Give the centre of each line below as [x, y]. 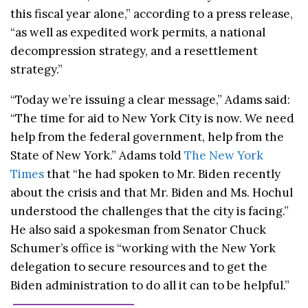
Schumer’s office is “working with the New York [143, 248]
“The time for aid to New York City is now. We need [152, 118]
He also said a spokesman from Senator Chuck [138, 229]
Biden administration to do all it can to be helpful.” [150, 285]
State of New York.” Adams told [97, 155]
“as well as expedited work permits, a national [138, 32]
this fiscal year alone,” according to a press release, [152, 13]
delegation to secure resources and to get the [139, 266]
